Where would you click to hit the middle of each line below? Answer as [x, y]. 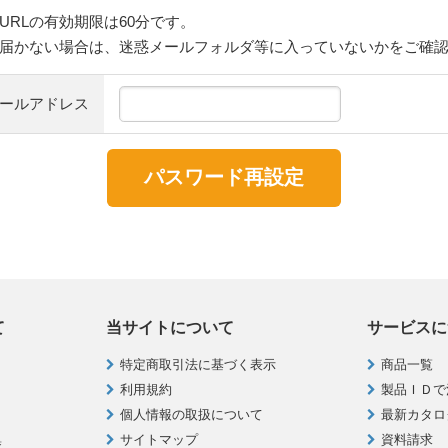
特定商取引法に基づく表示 [198, 365]
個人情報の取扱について [192, 415]
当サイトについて [170, 328]
